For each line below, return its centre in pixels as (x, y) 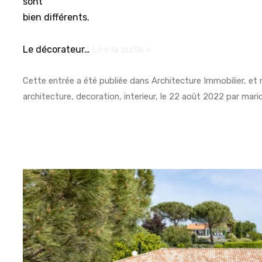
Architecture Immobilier (198, 81)
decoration (98, 97)
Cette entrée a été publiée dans (87, 81)
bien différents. (56, 18)
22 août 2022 (197, 97)
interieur (140, 97)
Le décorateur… (58, 49)
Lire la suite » (122, 49)
